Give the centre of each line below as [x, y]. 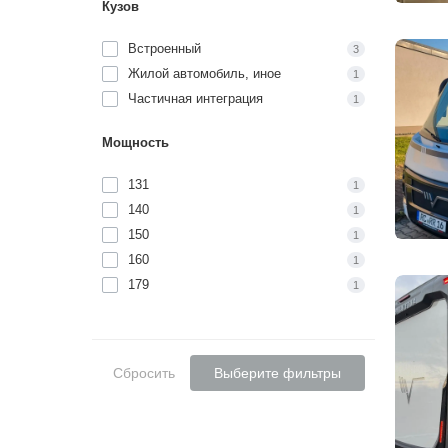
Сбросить [143, 372]
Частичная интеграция [195, 98]
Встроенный [164, 48]
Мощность [135, 142]
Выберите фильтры [277, 372]
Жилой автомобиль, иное [204, 73]
